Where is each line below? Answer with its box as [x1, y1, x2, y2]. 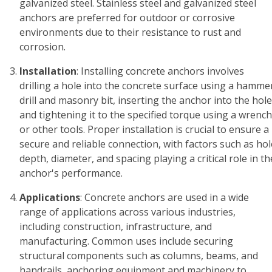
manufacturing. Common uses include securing [19, 234, 233, 248]
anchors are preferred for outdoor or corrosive [19, 11, 235, 24]
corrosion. [19, 40, 66, 53]
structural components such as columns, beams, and [19, 249, 258, 262]
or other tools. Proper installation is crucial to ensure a [19, 123, 269, 136]
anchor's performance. [19, 166, 123, 180]
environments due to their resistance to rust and [19, 25, 241, 39]
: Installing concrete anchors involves [76, 64, 244, 78]
